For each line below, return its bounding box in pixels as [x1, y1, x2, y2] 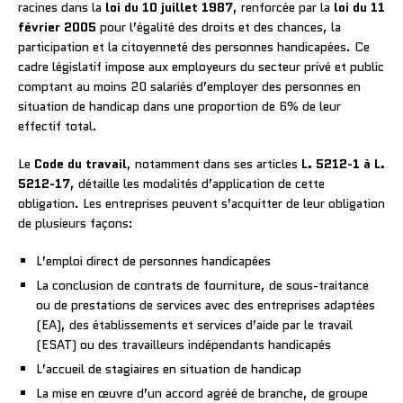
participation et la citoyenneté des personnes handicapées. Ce [18, 37, 370, 56]
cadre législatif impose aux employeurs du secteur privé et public [18, 57, 384, 76]
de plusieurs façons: [18, 213, 133, 232]
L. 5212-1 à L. [301, 154, 385, 173]
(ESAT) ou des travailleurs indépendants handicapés [36, 335, 331, 354]
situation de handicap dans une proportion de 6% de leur [18, 96, 341, 115]
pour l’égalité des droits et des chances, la [96, 17, 341, 36]
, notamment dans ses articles [127, 154, 301, 173]
